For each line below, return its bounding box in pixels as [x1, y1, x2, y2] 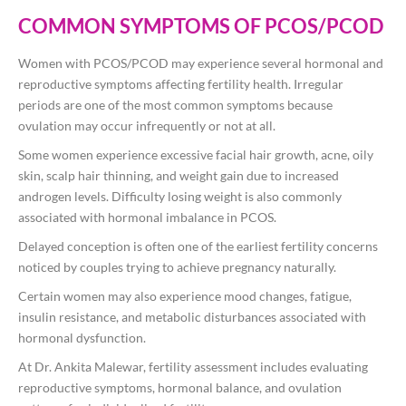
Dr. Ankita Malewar [34, 359, 143, 375]
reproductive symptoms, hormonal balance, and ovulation [18, 380, 342, 396]
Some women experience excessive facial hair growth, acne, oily [18, 147, 373, 163]
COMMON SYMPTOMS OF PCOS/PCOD [18, 14, 383, 39]
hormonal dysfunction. [18, 330, 146, 346]
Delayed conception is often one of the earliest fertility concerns [18, 238, 378, 255]
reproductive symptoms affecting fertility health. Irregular [18, 76, 343, 92]
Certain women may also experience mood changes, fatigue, [18, 288, 352, 304]
